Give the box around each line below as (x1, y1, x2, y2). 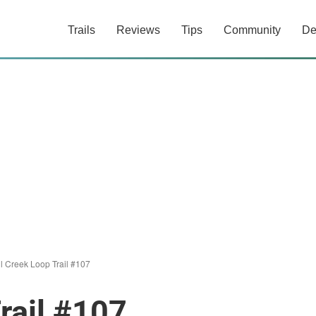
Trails (68, 24, 95, 36)
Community (224, 24, 281, 36)
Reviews (116, 24, 160, 36)
